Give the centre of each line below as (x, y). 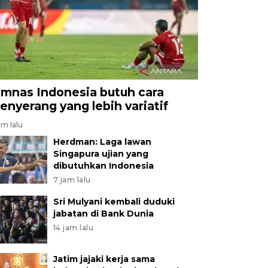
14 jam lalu (73, 227)
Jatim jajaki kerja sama (104, 259)
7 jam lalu (72, 179)
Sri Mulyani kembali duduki (114, 201)
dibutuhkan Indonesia (103, 165)
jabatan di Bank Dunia (103, 213)
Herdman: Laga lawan (102, 141)
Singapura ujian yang (100, 153)
